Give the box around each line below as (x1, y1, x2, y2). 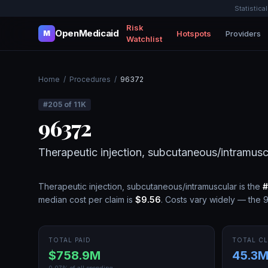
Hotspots (176, 28, 211, 38)
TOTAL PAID (48, 236, 91, 243)
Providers (225, 28, 261, 38)
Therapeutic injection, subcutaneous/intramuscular (38, 181, 237, 191)
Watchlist (126, 34, 162, 44)
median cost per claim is (38, 194, 135, 205)
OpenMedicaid (55, 28, 119, 39)
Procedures (69, 75, 111, 84)
